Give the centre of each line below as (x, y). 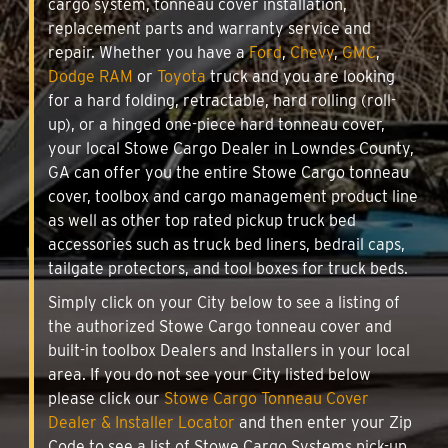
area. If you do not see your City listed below (209, 374)
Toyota (181, 76)
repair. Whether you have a (148, 52)
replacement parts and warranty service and (209, 28)
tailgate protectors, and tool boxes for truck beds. (228, 268)
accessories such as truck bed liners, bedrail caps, (226, 244)
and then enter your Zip (323, 422)
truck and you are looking (300, 76)
